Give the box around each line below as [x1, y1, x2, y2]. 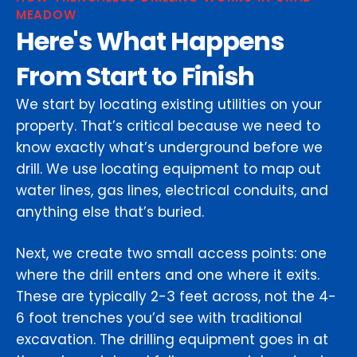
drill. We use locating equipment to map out [16, 159, 321, 179]
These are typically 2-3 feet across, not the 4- [16, 287, 336, 307]
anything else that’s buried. [16, 202, 204, 222]
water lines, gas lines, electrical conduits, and [16, 181, 328, 201]
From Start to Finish [16, 58, 254, 95]
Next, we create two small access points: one [16, 244, 327, 264]
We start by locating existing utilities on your [16, 95, 322, 115]
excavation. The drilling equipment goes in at [16, 330, 328, 350]
